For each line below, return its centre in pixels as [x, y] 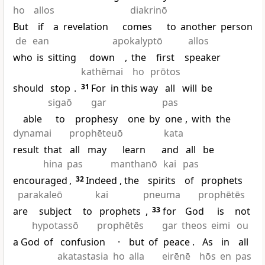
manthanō [134, 164]
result [26, 150]
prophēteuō [96, 133]
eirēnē [177, 256]
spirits [161, 181]
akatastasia [83, 256]
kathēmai [102, 72]
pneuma [161, 195]
